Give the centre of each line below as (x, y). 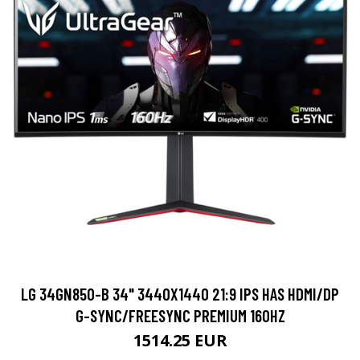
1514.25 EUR (180, 341)
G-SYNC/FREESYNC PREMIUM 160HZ (180, 316)
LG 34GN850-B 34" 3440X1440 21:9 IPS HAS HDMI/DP (180, 294)
